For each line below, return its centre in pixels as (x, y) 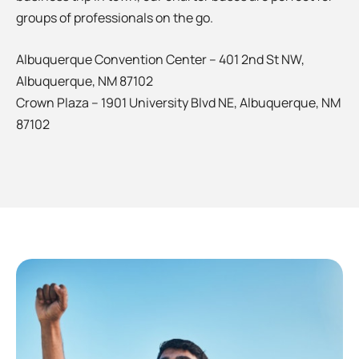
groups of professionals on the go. (115, 17)
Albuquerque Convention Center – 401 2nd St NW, (160, 60)
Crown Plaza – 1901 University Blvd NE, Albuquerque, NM (178, 103)
